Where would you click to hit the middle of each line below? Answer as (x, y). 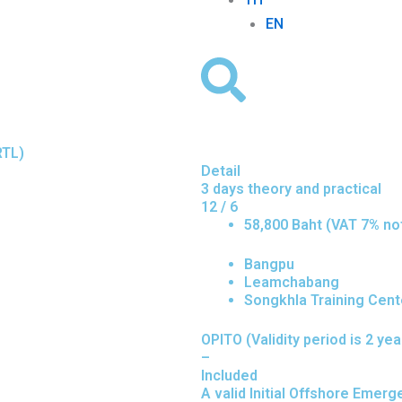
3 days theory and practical (291, 189)
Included (229, 376)
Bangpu (269, 264)
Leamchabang (292, 282)
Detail (221, 171)
